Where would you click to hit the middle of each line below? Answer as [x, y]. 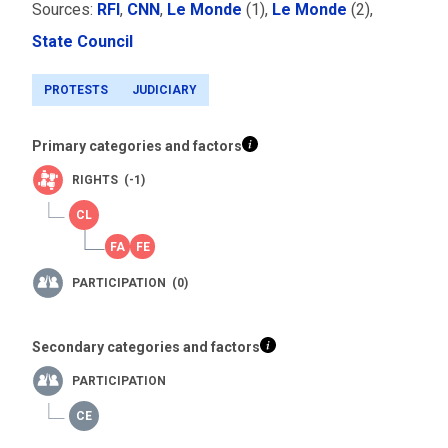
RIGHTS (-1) [108, 180]
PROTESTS [76, 90]
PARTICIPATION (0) [130, 283]
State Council [82, 42]
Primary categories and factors [137, 146]
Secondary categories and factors [146, 347]
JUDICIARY [164, 90]
